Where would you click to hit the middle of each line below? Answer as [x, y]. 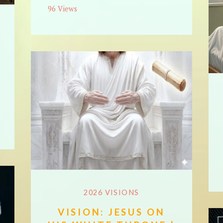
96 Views [62, 9]
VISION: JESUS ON [111, 212]
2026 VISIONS [111, 192]
